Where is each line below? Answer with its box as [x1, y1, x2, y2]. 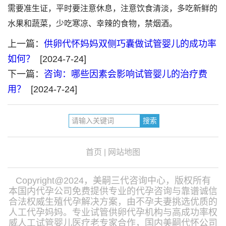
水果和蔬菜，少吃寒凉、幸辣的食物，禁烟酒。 [7, 19, 177, 28]
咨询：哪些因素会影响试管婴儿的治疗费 [43, 69, 207, 79]
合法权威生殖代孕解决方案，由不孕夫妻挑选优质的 [9, 197, 217, 207]
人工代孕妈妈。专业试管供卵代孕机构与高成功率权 [9, 207, 217, 217]
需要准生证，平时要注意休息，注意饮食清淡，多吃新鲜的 [7, 4, 217, 13]
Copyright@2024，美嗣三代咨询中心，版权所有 [15, 176, 211, 186]
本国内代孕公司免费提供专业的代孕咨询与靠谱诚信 [9, 186, 217, 196]
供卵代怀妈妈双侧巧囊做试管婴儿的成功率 [43, 39, 216, 49]
